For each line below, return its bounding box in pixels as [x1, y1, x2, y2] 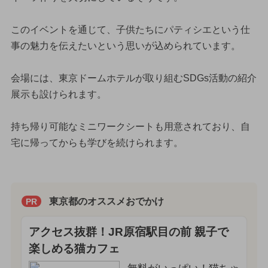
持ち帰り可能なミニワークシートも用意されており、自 [10, 121, 250, 132]
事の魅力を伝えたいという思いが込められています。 [10, 40, 240, 51]
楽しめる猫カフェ [28, 242, 120, 255]
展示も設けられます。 [10, 89, 106, 99]
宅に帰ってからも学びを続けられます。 [10, 137, 183, 148]
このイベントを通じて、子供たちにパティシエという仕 [10, 24, 250, 35]
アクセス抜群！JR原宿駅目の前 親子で [28, 226, 229, 239]
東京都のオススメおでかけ [48, 196, 164, 207]
